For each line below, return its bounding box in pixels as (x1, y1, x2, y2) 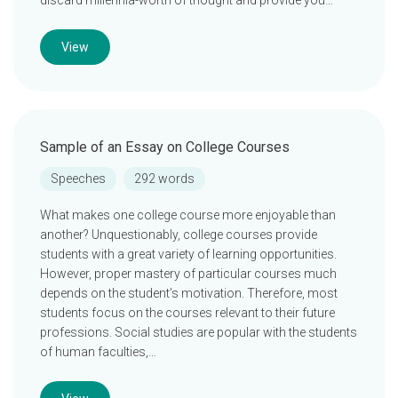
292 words (134, 171, 195, 186)
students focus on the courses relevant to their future (40, 306, 335, 320)
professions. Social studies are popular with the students (40, 325, 357, 339)
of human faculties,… (40, 345, 156, 359)
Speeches (51, 171, 106, 186)
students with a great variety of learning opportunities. (40, 247, 337, 261)
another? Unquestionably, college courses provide (40, 227, 317, 242)
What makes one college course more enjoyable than (40, 208, 336, 222)
